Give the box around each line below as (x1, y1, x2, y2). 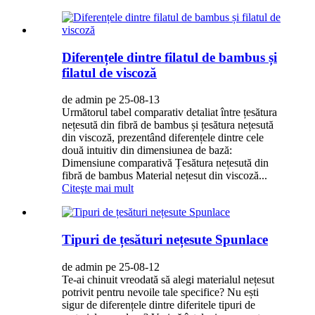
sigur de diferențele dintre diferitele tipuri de (62, 298, 255, 311)
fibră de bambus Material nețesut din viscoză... (62, 169, 267, 182)
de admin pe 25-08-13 (62, 94, 160, 106)
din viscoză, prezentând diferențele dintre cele (62, 131, 264, 144)
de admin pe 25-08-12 (62, 260, 160, 273)
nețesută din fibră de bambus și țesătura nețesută (62, 119, 274, 131)
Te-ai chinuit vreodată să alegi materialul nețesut (62, 273, 274, 285)
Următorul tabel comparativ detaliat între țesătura (62, 106, 277, 119)
